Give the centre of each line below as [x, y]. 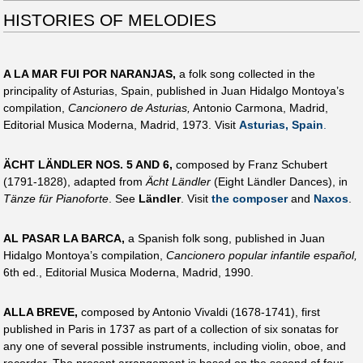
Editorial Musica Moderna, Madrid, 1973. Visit [121, 124]
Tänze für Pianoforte [56, 198]
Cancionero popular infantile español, [262, 256]
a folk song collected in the [246, 73]
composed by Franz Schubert [250, 164]
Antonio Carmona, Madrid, [259, 107]
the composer [250, 198]
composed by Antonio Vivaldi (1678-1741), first [199, 312]
